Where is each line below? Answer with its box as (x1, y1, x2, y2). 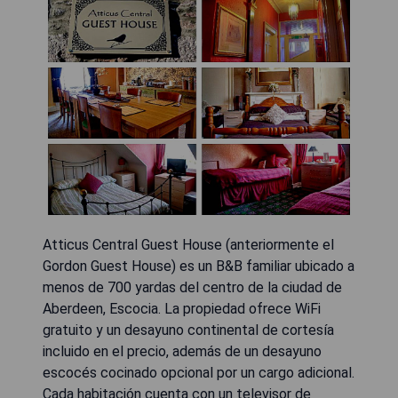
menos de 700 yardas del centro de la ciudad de (43, 279, 342, 296)
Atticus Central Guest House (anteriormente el (43, 236, 334, 253)
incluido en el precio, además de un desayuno (43, 343, 322, 360)
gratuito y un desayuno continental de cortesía (43, 322, 334, 338)
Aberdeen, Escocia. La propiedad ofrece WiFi (43, 300, 321, 317)
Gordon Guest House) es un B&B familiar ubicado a (43, 258, 354, 275)
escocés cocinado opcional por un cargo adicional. (43, 364, 354, 381)
